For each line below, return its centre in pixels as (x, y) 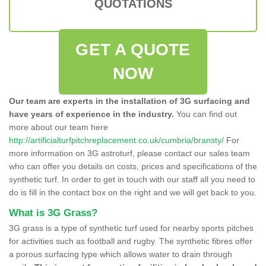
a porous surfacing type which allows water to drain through (121, 254)
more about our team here (58, 127)
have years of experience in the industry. (91, 114)
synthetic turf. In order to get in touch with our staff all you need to (132, 179)
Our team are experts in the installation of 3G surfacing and (129, 101)
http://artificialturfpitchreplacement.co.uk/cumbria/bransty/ (116, 140)
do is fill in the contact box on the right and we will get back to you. (133, 192)
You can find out (205, 114)
